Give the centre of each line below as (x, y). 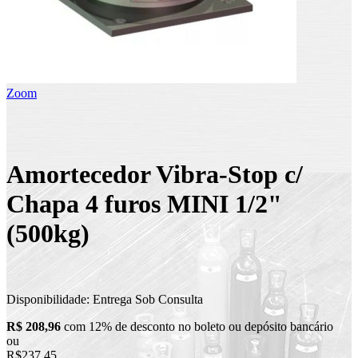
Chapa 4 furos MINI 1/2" (144, 203)
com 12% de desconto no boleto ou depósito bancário (197, 327)
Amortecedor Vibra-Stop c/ (155, 174)
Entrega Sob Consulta (148, 300)
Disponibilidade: (50, 300)
